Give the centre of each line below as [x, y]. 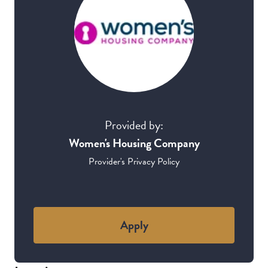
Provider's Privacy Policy [134, 161]
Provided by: [134, 125]
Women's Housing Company [134, 143]
